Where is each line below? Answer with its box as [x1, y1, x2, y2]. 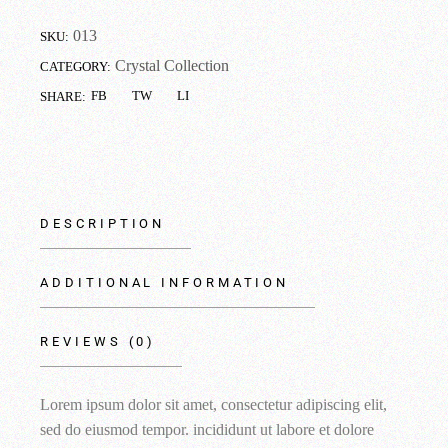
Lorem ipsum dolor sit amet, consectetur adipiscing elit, [40, 395, 388, 413]
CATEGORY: [40, 58, 112, 74]
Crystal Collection [115, 56, 230, 74]
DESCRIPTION [40, 215, 166, 231]
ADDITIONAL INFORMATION [40, 274, 290, 290]
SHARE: [40, 88, 87, 104]
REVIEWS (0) [40, 333, 157, 349]
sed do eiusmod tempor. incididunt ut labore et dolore [40, 420, 375, 438]
